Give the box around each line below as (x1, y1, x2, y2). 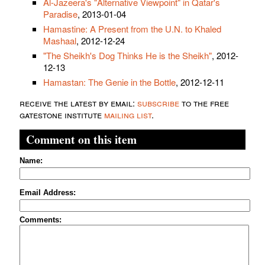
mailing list (104, 108, 151, 121)
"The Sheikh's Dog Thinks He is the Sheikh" (43, 49, 212, 62)
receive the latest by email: (20, 96, 137, 109)
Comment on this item (26, 131, 137, 148)
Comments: (20, 215, 62, 225)
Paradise (43, 8, 77, 21)
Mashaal (43, 34, 76, 47)
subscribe (137, 96, 179, 109)
